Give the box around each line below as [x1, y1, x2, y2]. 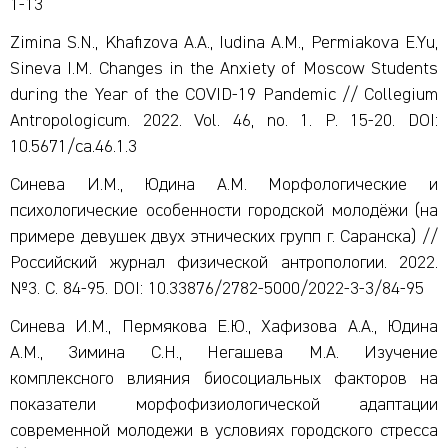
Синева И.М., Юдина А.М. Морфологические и [10, 176, 438, 194]
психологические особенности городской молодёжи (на [10, 202, 438, 220]
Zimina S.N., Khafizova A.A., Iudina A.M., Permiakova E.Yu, [10, 34, 438, 52]
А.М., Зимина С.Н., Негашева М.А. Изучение [10, 344, 438, 362]
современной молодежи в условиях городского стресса [10, 422, 438, 440]
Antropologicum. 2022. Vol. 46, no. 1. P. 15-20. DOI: [10, 112, 438, 130]
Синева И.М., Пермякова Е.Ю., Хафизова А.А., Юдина [10, 318, 438, 336]
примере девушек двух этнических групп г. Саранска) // [10, 228, 438, 246]
